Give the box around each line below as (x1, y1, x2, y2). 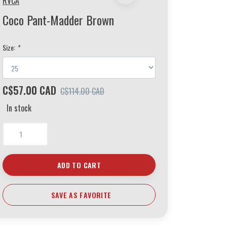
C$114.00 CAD (60, 85, 104, 97)
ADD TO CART (57, 159, 101, 170)
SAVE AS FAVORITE (51, 189, 111, 200)
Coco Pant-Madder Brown (3, 10, 114, 29)
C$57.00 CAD (3, 82, 56, 98)
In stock (7, 101, 31, 114)
